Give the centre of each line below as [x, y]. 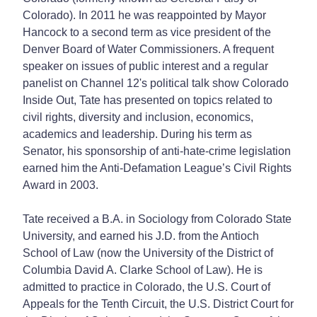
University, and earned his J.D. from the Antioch [141, 236]
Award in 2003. [60, 185]
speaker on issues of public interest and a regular [145, 66]
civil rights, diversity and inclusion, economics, [138, 117]
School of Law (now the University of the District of [148, 253]
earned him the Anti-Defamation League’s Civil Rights [157, 168]
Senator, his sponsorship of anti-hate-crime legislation [157, 151]
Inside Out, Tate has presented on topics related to [148, 100]
